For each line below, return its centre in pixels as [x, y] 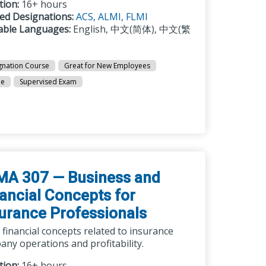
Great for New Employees [107, 66]
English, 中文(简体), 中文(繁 [131, 29]
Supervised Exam [48, 82]
